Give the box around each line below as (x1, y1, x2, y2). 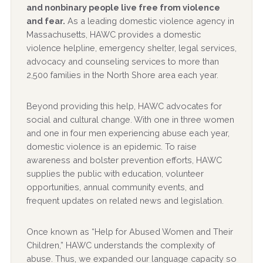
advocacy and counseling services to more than (26, 56, 219, 67)
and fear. (26, 16, 65, 26)
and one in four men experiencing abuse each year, (26, 128, 230, 139)
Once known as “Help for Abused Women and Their (26, 227, 233, 237)
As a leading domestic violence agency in (65, 16, 234, 26)
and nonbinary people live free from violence (26, 2, 220, 13)
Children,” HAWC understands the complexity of (26, 240, 215, 251)
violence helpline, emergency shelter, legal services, (26, 43, 237, 53)
